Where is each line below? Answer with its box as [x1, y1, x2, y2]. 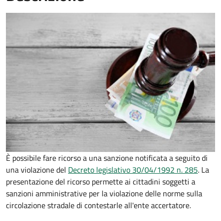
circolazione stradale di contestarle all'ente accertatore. [6, 199, 191, 212]
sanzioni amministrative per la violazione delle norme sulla [6, 187, 202, 200]
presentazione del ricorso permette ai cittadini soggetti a [6, 176, 195, 188]
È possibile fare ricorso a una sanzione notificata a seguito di [6, 152, 208, 164]
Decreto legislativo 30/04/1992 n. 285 [68, 164, 198, 176]
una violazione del [6, 164, 68, 176]
